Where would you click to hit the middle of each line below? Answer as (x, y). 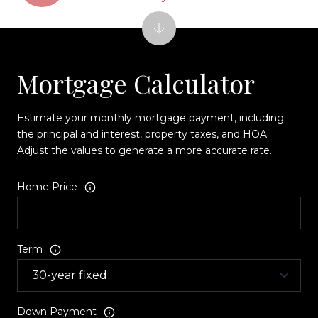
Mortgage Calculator (136, 83)
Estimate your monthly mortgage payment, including (150, 118)
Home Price (47, 187)
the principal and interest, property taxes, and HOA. (143, 135)
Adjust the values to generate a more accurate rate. (144, 151)
